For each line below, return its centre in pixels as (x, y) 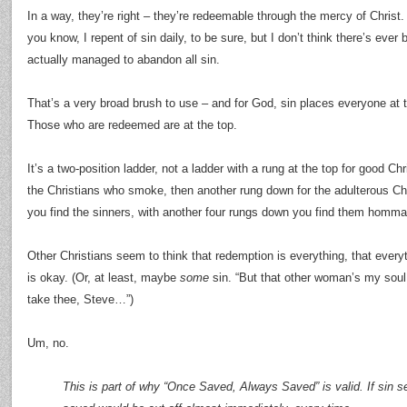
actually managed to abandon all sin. (124, 60)
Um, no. (48, 343)
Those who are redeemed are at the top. (132, 125)
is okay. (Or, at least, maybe (104, 278)
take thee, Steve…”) (80, 299)
